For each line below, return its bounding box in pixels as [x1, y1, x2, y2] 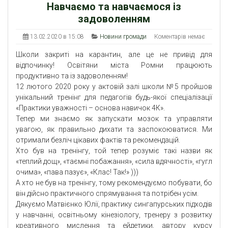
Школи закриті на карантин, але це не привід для [16, 50, 212, 59]
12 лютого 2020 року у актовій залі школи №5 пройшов [16, 82, 212, 91]
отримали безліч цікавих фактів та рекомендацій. [16, 136, 180, 145]
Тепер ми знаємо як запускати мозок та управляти [16, 115, 212, 123]
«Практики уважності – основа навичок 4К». [16, 104, 165, 112]
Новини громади [100, 33, 147, 41]
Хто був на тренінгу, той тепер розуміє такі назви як [16, 147, 212, 155]
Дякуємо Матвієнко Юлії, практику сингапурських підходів [16, 200, 212, 209]
